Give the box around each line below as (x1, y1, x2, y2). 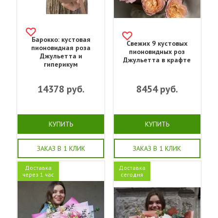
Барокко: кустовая (31, 35, 91, 44)
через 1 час (22, 170, 54, 178)
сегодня (121, 170, 144, 178)
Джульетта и (39, 51, 82, 60)
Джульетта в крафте (123, 55, 191, 64)
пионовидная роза (31, 43, 91, 52)
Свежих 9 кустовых (127, 38, 188, 48)
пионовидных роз (129, 47, 185, 56)
